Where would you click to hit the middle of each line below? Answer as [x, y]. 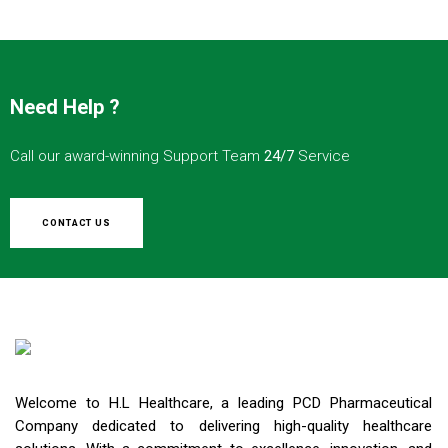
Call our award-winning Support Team [137, 156]
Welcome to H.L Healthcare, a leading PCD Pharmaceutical [223, 402]
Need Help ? [65, 107]
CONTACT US [76, 223]
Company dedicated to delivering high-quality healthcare [223, 425]
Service [322, 156]
